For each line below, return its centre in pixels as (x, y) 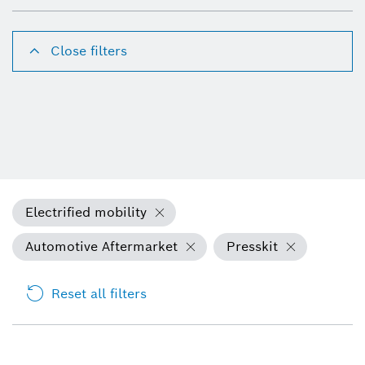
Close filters (89, 51)
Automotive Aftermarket (101, 246)
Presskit (252, 246)
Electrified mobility (86, 212)
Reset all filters (99, 293)
